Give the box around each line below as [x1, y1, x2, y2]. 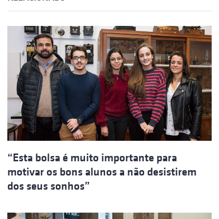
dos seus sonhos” [7, 180, 90, 193]
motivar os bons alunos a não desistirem [7, 166, 197, 178]
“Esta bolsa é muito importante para [7, 152, 177, 164]
